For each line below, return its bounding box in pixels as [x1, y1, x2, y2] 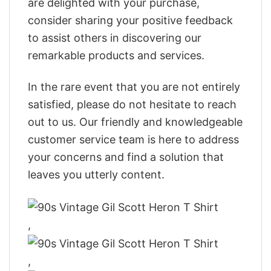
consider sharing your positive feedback [28, 13, 233, 27]
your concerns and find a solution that [28, 151, 224, 164]
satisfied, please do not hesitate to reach [28, 98, 237, 111]
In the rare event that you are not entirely [28, 80, 240, 94]
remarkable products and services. [28, 48, 204, 62]
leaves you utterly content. [28, 168, 165, 181]
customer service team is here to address [28, 133, 239, 146]
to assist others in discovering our [28, 31, 201, 44]
